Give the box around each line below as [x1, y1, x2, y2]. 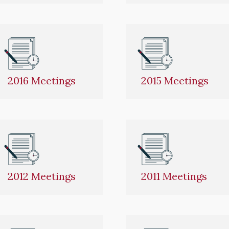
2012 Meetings [8, 169, 76, 182]
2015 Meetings [141, 74, 209, 87]
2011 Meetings [141, 169, 208, 182]
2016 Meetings [8, 74, 76, 87]
